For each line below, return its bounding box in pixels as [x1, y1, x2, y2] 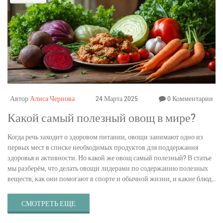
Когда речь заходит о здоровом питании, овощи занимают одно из [7, 132, 203, 142]
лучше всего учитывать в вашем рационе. [7, 184, 130, 194]
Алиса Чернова [30, 94, 75, 104]
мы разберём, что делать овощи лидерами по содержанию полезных [7, 163, 208, 173]
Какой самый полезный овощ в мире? [7, 110, 196, 126]
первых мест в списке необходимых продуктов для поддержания [7, 142, 198, 152]
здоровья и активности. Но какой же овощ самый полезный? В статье [7, 153, 212, 163]
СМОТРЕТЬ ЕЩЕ [21, 199, 76, 209]
